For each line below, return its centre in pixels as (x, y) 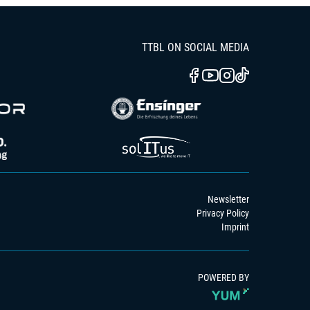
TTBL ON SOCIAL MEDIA (195, 47)
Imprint (235, 227)
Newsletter (228, 199)
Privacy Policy (223, 213)
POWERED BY (224, 277)
